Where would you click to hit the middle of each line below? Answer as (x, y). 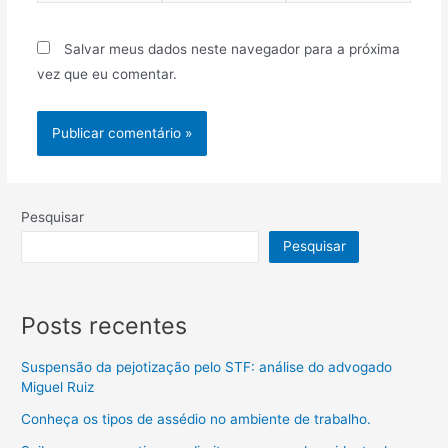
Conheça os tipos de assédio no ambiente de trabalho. (196, 418)
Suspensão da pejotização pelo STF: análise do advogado (207, 366)
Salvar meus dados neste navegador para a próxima (231, 48)
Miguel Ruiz (58, 386)
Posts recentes (104, 325)
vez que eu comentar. (106, 73)
